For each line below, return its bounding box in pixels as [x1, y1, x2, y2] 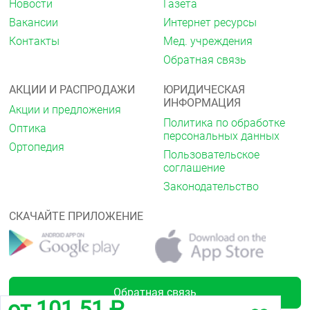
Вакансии [9, 15, 58, 29]
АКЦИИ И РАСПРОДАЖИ [9, 82, 135, 96]
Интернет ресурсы [163, 15, 257, 29]
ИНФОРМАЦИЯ [163, 95, 241, 109]
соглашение [163, 161, 225, 174]
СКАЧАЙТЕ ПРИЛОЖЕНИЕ [9, 209, 143, 223]
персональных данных [163, 129, 280, 143]
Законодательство [163, 179, 259, 193]
